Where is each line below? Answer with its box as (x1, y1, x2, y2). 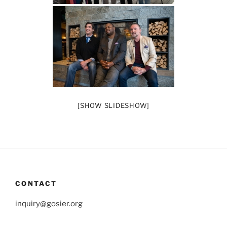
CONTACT (15, 179, 57, 187)
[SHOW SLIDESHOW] (78, 101, 149, 109)
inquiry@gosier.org (15, 199, 83, 208)
